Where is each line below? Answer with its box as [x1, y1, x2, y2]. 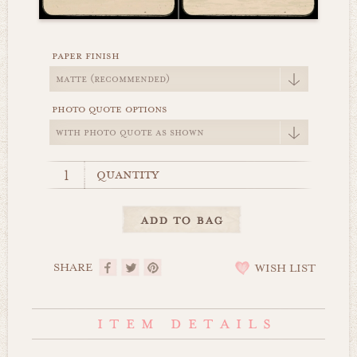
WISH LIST [254, 261, 316, 276]
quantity [96, 164, 159, 183]
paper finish [51, 48, 120, 63]
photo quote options [51, 101, 167, 116]
